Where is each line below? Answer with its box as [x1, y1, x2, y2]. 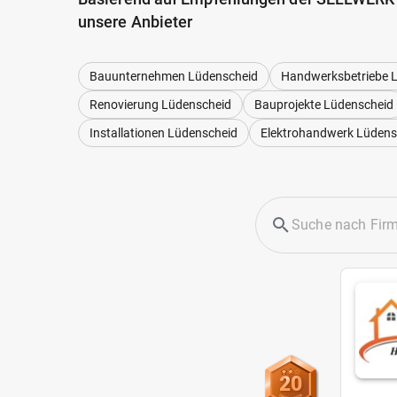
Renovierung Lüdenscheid [90, 97, 231, 112]
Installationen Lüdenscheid [90, 125, 237, 140]
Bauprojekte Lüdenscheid [254, 97, 393, 112]
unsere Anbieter [78, 12, 193, 31]
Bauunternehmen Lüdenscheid [90, 68, 258, 83]
